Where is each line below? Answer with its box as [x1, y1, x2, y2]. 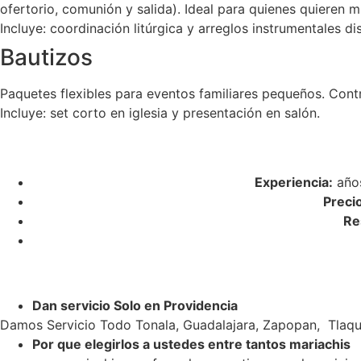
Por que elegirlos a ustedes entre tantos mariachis [32, 336, 351, 352]
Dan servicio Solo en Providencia [32, 297, 241, 313]
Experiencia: [254, 174, 333, 190]
